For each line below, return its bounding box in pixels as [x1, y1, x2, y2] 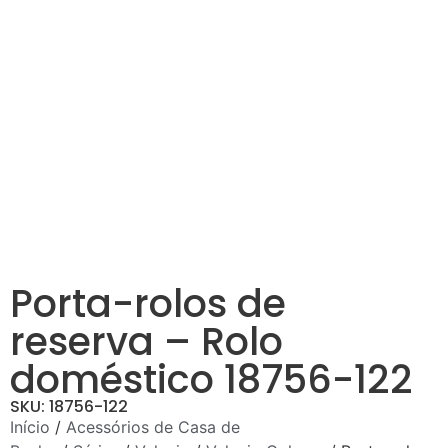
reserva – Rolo [10, 314, 283, 368]
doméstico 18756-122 [10, 352, 413, 406]
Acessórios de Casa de [66, 416, 240, 437]
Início [10, 416, 50, 437]
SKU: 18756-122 [10, 394, 128, 418]
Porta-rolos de [10, 276, 286, 330]
